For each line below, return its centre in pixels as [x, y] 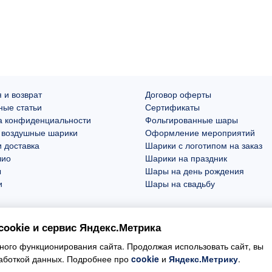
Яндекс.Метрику [203, 259]
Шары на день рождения [195, 170]
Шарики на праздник [186, 158]
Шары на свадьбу [180, 183]
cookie [145, 259]
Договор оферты [178, 94]
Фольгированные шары [192, 119]
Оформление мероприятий [200, 132]
